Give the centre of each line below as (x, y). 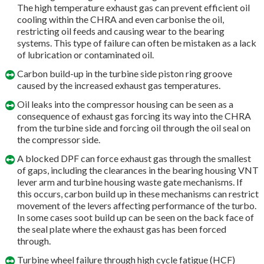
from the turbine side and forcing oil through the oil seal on (133, 128)
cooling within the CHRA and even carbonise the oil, (120, 19)
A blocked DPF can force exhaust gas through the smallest (134, 159)
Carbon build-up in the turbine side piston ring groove (124, 74)
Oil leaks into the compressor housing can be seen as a (125, 104)
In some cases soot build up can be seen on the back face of (135, 217)
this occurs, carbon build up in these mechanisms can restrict (138, 194)
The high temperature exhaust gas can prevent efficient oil (133, 8)
